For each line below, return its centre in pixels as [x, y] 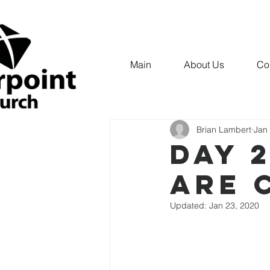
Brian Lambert [224, 129]
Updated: [190, 206]
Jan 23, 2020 [234, 206]
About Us [204, 64]
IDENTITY [192, 83]
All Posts [128, 83]
